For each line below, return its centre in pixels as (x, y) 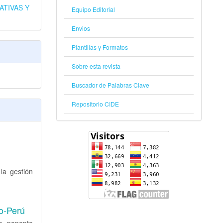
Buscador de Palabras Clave (110, 85)
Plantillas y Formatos (100, 47)
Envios (81, 28)
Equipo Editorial (93, 9)
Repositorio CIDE (95, 104)
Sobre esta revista (96, 66)
